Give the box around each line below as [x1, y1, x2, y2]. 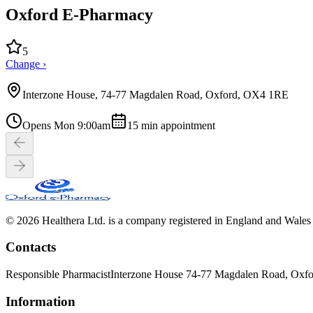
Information [6, 293, 75, 309]
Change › [6, 57, 46, 70]
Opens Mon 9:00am [22, 119, 110, 131]
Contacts [6, 240, 56, 255]
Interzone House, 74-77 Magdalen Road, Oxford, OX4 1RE [22, 88, 289, 101]
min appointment [138, 119, 215, 131]
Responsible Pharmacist [6, 268, 110, 281]
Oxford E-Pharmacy [6, 5, 153, 24]
